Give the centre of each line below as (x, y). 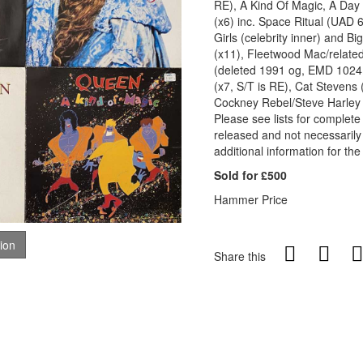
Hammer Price (251, 199)
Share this (240, 256)
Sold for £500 (250, 175)
